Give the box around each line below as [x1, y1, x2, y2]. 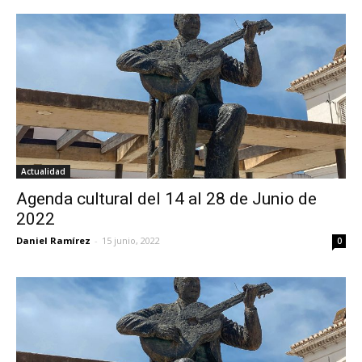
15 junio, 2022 [102, 234, 160, 246]
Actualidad [21, 165, 65, 177]
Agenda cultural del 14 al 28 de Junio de [16, 188, 317, 208]
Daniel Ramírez [16, 234, 90, 246]
